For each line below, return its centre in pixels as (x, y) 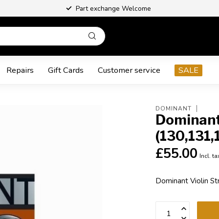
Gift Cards (66, 70)
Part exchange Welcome (113, 8)
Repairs (20, 70)
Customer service (129, 70)
